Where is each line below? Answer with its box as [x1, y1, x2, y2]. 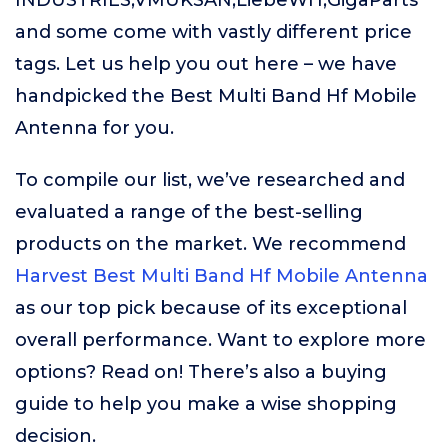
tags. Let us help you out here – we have [15, 53, 397, 75]
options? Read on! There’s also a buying [15, 361, 387, 383]
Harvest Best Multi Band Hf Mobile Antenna [15, 265, 428, 287]
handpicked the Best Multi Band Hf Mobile [15, 85, 417, 107]
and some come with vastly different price [15, 21, 412, 43]
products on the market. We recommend [15, 233, 406, 255]
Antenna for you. [15, 117, 174, 139]
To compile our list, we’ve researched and [15, 169, 405, 191]
